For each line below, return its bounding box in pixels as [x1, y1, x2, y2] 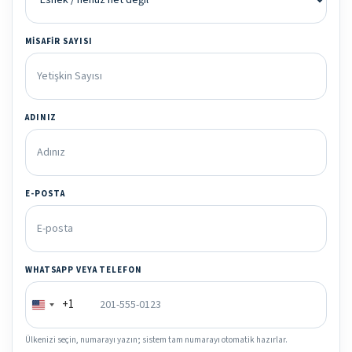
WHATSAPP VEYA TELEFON [25, 264, 142, 277]
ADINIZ [25, 112, 57, 124]
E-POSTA [25, 188, 66, 200]
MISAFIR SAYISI [25, 35, 93, 48]
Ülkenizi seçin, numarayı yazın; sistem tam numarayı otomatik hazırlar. [25, 334, 288, 346]
